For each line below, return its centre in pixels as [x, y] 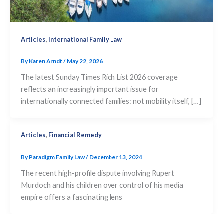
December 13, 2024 [115, 157]
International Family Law [85, 39]
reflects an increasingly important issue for [90, 89]
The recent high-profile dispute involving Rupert [97, 173]
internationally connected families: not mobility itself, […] [111, 101]
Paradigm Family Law [57, 157]
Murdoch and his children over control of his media [102, 185]
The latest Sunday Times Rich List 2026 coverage [99, 77]
